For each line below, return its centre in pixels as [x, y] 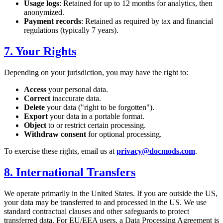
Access [35, 90]
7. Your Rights [40, 52]
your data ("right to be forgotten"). [100, 108]
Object [35, 125]
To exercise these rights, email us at [60, 151]
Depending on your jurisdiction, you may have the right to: [96, 73]
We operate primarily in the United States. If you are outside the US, [111, 193]
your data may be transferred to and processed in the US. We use [105, 202]
